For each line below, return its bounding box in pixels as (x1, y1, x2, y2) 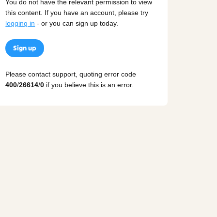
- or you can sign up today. (35, 19, 119, 28)
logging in (5, 19, 35, 28)
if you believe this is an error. (44, 80, 134, 89)
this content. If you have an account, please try (5, 9, 149, 17)
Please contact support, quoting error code (5, 70, 137, 78)
